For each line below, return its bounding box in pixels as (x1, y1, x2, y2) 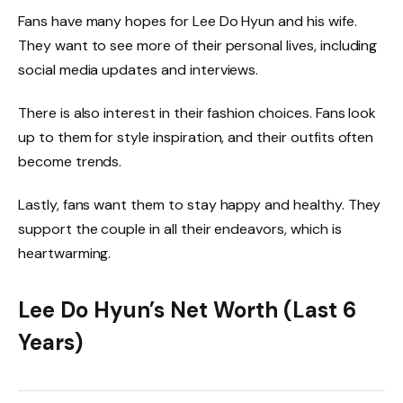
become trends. (18, 151, 122, 171)
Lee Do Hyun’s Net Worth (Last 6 (18, 296, 356, 325)
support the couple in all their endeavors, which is (18, 219, 342, 238)
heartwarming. (18, 243, 112, 263)
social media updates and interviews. (18, 60, 259, 80)
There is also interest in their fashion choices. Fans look (18, 103, 377, 122)
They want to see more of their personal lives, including (18, 36, 378, 56)
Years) (18, 328, 83, 357)
